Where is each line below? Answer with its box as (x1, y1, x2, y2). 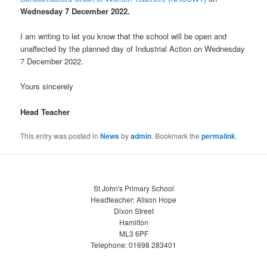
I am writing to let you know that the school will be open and (20, 30, 227, 42)
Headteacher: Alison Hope (91, 194, 176, 205)
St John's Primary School (93, 183, 174, 194)
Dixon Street (113, 206, 154, 216)
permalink (201, 130, 236, 141)
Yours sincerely (20, 80, 74, 92)
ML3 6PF (119, 228, 148, 239)
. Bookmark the (151, 130, 202, 141)
